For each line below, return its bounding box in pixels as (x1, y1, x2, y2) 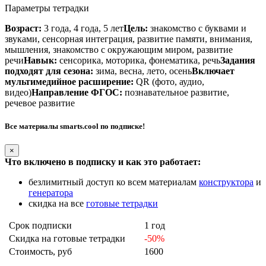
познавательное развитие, (122, 87, 229, 97)
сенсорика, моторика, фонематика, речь (57, 55, 220, 65)
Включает (192, 65, 235, 76)
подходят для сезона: (5, 65, 93, 76)
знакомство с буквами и (148, 23, 246, 33)
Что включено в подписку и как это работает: (5, 157, 201, 167)
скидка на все (28, 198, 86, 209)
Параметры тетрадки (5, 2, 89, 13)
